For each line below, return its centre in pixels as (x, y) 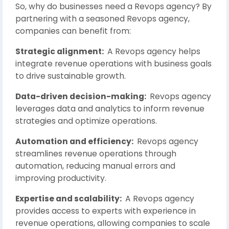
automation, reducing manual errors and (95, 166)
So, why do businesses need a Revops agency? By (113, 6)
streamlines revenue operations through (96, 154)
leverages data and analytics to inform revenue (110, 109)
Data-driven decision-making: (82, 96)
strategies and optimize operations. (86, 121)
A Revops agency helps (153, 51)
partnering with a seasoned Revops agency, (102, 19)
